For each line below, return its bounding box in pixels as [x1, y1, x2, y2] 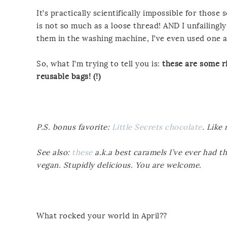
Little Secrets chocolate [111, 122, 202, 132]
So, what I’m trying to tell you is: [36, 59, 162, 68]
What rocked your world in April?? [36, 211, 167, 220]
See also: [36, 147, 72, 157]
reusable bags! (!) [36, 71, 101, 81]
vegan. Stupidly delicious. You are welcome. [36, 160, 204, 170]
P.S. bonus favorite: [36, 122, 112, 132]
